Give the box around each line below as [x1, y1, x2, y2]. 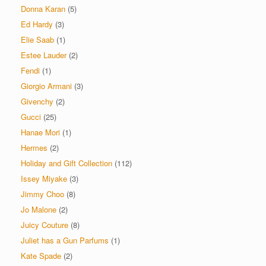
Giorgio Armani [21, 80, 72, 92]
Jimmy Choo [21, 188, 64, 200]
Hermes [21, 142, 47, 154]
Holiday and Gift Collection [21, 157, 112, 169]
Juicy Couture [21, 219, 68, 231]
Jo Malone [21, 204, 56, 216]
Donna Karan [21, 3, 65, 15]
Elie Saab [21, 34, 54, 46]
